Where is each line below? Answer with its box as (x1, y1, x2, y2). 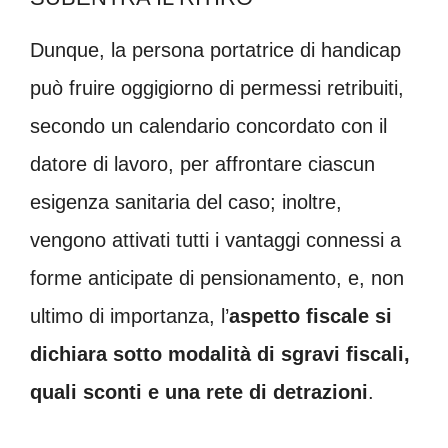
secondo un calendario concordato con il (30, 115, 387, 138)
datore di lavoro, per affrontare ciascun (30, 153, 375, 176)
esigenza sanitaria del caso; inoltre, (30, 191, 342, 214)
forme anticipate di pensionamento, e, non (30, 267, 404, 290)
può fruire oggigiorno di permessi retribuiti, (30, 77, 404, 100)
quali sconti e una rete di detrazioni (30, 381, 368, 404)
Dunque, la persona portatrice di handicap (30, 39, 401, 62)
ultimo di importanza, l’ (30, 305, 229, 328)
